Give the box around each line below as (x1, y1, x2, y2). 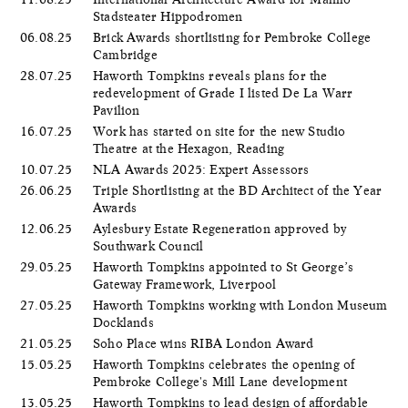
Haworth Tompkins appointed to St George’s (93, 259, 354, 274)
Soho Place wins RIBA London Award (93, 335, 318, 351)
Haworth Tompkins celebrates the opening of (93, 356, 355, 372)
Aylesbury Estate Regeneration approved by (93, 220, 347, 236)
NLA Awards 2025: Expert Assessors (93, 161, 313, 177)
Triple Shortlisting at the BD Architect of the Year (93, 182, 382, 198)
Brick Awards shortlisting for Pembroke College (93, 29, 372, 45)
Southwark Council (93, 238, 208, 253)
